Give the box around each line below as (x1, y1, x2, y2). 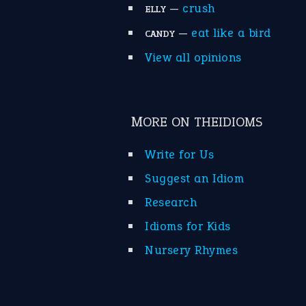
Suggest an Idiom (145, 170, 244, 187)
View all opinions (145, 49, 242, 66)
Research (145, 194, 197, 211)
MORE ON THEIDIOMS (143, 113, 263, 131)
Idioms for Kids (145, 218, 231, 235)
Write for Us (145, 146, 214, 163)
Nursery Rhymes (145, 242, 238, 259)
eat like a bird (191, 25, 271, 42)
